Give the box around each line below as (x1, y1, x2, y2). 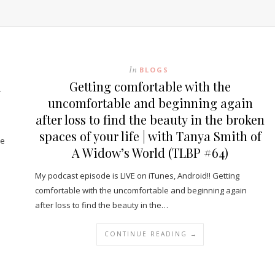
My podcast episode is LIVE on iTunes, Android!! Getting (35, 170, 239, 181)
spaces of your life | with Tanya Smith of (39, 128, 261, 144)
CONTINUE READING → (104, 230, 198, 238)
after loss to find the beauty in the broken (36, 111, 265, 128)
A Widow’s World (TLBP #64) (72, 144, 228, 161)
